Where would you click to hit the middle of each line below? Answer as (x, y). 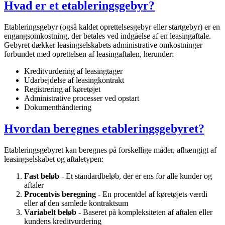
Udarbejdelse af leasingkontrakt (74, 80)
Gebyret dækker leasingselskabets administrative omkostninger (103, 45)
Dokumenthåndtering (58, 107)
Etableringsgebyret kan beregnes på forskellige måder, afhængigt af (110, 150)
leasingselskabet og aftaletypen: (54, 159)
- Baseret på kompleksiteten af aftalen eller (144, 212)
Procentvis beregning (60, 194)
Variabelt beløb (50, 212)
